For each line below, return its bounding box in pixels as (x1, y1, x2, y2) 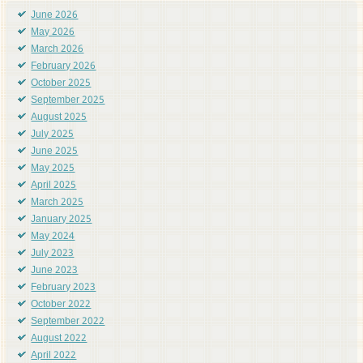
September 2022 (31, 314, 105, 331)
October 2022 (31, 297, 92, 314)
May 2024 (31, 228, 75, 246)
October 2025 (31, 75, 92, 92)
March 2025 (31, 194, 84, 211)
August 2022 (31, 331, 88, 348)
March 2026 (31, 41, 84, 58)
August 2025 (31, 109, 88, 126)
